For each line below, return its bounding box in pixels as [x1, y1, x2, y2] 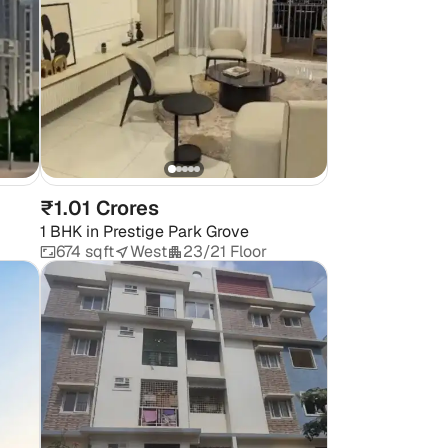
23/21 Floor [183, 241, 267, 262]
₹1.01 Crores [40, 195, 159, 221]
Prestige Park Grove [103, 221, 249, 242]
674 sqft [56, 241, 114, 262]
